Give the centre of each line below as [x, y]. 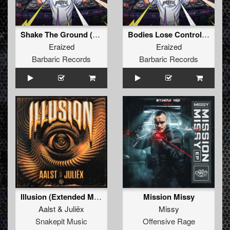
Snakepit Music [61, 221]
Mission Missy [169, 197]
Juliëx [74, 209]
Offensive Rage [169, 221]
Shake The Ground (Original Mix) [96, 34]
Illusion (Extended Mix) [98, 197]
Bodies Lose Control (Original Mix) [206, 34]
